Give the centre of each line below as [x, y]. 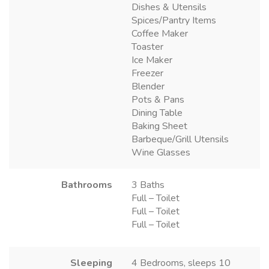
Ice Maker [152, 60]
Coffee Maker [160, 33]
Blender [148, 86]
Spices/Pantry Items [174, 20]
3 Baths [148, 185]
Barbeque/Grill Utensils [180, 139]
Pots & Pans [158, 99]
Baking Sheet [159, 126]
